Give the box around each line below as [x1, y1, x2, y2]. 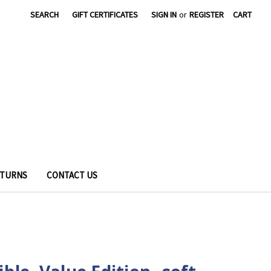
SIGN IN [151, 9, 177, 20]
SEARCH [30, 9, 59, 20]
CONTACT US [46, 169, 97, 181]
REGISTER [189, 9, 224, 20]
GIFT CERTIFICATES [72, 9, 139, 20]
